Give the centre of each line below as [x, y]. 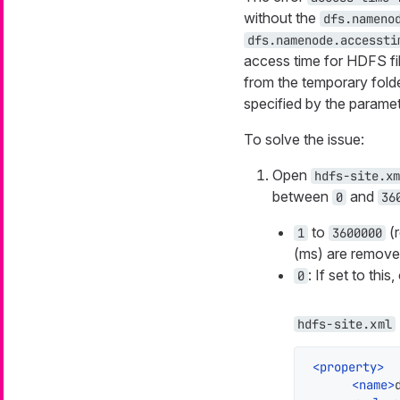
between [302, 197]
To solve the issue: [304, 140]
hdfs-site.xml [344, 325]
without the [281, 18]
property [348, 367]
